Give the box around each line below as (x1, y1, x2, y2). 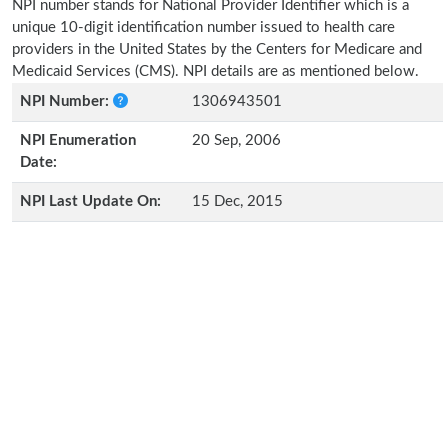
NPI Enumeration (20, 133, 136, 148)
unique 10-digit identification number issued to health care (12, 20, 395, 35)
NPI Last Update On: (20, 194, 161, 209)
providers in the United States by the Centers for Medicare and (12, 42, 422, 57)
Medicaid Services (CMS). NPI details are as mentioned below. (12, 64, 419, 79)
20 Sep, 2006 (192, 133, 281, 148)
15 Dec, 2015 (192, 194, 283, 209)
